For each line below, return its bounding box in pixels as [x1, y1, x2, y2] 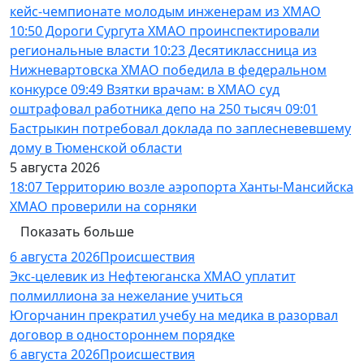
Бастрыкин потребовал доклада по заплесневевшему [10, 119, 351, 137]
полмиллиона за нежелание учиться [10, 286, 243, 305]
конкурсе [10, 80, 71, 98]
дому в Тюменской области [10, 138, 182, 157]
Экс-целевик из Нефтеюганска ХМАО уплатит [10, 266, 296, 285]
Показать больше [20, 222, 134, 240]
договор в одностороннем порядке [10, 325, 235, 344]
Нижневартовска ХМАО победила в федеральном [10, 60, 327, 79]
